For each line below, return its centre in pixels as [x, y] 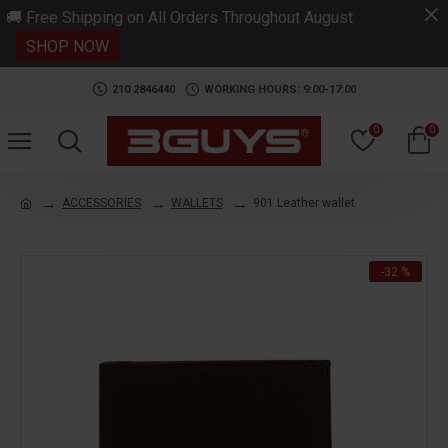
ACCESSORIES [101, 203]
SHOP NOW [67, 46]
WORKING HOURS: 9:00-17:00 [279, 89]
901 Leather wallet [304, 203]
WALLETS [197, 203]
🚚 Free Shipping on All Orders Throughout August [179, 17]
